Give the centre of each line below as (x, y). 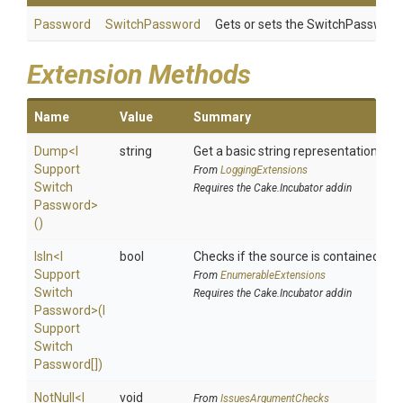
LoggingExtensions (264, 170)
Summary (222, 117)
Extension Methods (139, 74)
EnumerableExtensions (273, 275)
